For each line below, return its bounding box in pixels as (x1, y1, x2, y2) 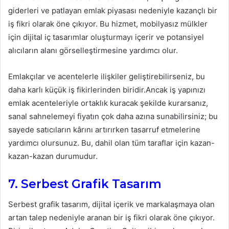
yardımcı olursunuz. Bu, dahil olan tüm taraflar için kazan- (8, 138, 215, 148)
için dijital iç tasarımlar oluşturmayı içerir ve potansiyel (8, 32, 204, 42)
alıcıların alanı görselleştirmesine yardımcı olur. (8, 45, 178, 55)
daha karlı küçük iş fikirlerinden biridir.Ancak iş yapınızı (8, 84, 205, 95)
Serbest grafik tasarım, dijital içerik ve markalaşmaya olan (8, 199, 215, 210)
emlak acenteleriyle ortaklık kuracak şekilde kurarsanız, (8, 98, 208, 108)
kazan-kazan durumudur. (8, 151, 98, 161)
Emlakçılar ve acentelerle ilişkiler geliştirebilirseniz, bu (8, 71, 205, 81)
